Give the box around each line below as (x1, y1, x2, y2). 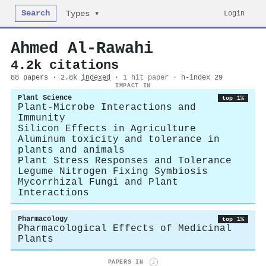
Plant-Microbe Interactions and (18, 102, 196, 113)
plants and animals (18, 145, 125, 156)
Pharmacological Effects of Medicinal (18, 223, 232, 234)
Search (21, 9, 50, 18)
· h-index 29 (173, 74, 223, 82)
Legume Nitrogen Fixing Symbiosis (18, 166, 208, 177)
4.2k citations (11, 58, 119, 72)
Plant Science (18, 94, 72, 102)
